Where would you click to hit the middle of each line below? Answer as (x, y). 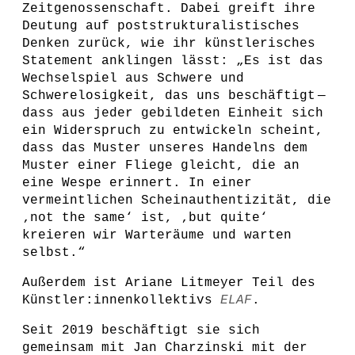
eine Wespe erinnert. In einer (137, 183)
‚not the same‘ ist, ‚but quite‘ (145, 218)
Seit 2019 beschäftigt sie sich (141, 330)
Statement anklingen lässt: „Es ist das (173, 61)
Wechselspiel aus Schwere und (133, 78)
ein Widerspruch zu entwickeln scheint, (173, 131)
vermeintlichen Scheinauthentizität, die (177, 200)
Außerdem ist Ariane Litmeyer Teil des (169, 283)
